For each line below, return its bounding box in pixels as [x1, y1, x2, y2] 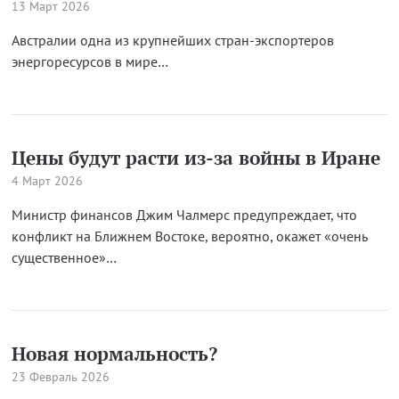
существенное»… [11, 248, 117, 266]
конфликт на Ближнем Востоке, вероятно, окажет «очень [11, 227, 367, 245]
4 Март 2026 [11, 173, 83, 189]
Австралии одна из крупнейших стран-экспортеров [11, 31, 334, 49]
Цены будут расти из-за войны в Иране [11, 145, 380, 170]
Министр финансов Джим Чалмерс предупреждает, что [11, 206, 357, 224]
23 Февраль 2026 [11, 369, 110, 385]
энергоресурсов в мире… [11, 53, 168, 70]
